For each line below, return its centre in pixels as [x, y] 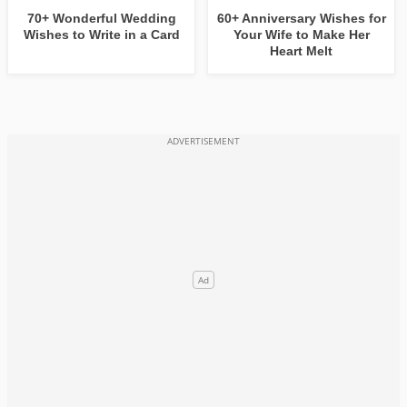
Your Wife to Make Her [301, 35]
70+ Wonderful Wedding [101, 19]
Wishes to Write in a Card [101, 35]
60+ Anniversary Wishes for [301, 19]
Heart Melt [302, 51]
